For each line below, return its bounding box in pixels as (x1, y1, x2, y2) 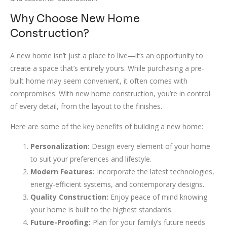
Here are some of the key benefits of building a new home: (10, 121, 203, 131)
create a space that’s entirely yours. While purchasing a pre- (10, 63, 204, 73)
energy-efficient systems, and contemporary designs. (30, 179, 204, 189)
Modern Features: (30, 166, 95, 176)
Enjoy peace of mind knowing (108, 192, 207, 202)
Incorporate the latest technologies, (95, 166, 214, 176)
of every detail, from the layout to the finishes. (10, 101, 162, 111)
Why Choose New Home (10, 12, 140, 26)
